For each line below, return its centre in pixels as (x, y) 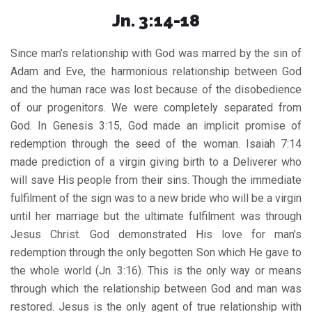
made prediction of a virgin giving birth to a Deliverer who (156, 162)
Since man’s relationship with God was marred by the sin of (156, 53)
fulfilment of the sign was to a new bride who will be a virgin (156, 198)
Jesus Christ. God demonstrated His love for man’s (156, 234)
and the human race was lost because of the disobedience (156, 89)
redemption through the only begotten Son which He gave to (156, 252)
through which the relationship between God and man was (156, 288)
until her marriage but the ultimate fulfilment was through (156, 216)
